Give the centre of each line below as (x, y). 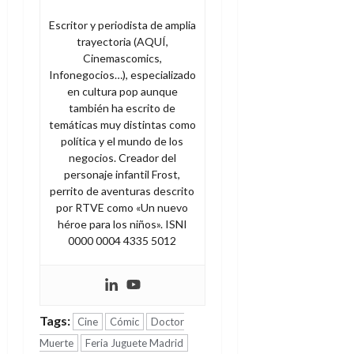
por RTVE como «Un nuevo (122, 208)
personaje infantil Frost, (122, 175)
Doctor (168, 322)
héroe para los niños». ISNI (122, 224)
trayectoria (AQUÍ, (122, 42)
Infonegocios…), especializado (122, 75)
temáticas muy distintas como (122, 125)
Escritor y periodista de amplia (122, 25)
